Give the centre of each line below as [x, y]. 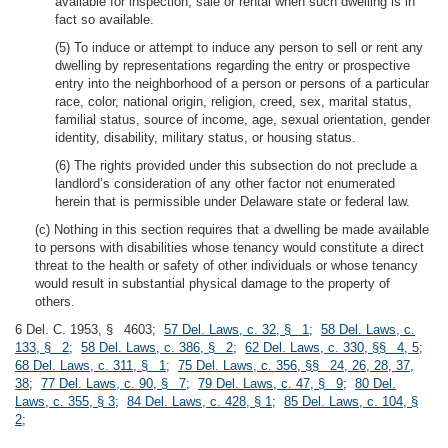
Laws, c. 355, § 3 [65, 401]
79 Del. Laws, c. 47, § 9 [270, 383]
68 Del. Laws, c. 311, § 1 [90, 365]
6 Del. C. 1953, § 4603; [89, 329]
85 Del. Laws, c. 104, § [351, 401]
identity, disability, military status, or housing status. [205, 137]
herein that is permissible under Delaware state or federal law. [232, 201]
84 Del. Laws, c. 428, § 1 [199, 401]
